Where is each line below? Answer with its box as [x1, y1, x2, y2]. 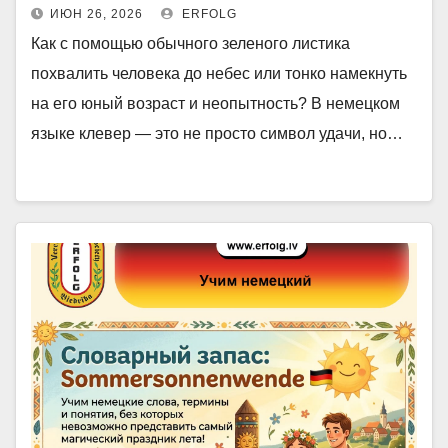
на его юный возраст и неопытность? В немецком [31, 95, 400, 112]
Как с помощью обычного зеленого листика [31, 35, 350, 52]
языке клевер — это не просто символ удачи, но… [31, 125, 403, 142]
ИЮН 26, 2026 [50, 7, 143, 21]
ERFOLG [178, 7, 237, 21]
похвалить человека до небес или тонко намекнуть [31, 65, 407, 82]
